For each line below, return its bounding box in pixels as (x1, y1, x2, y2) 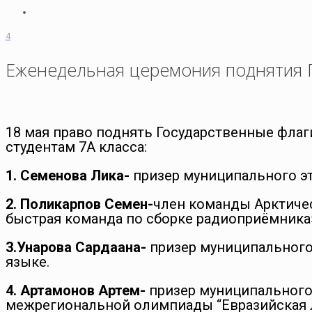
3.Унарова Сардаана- (6, 238, 150, 256)
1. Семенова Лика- (6, 166, 133, 184)
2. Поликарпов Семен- (6, 195, 153, 212)
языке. (6, 253, 49, 270)
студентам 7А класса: (6, 138, 147, 155)
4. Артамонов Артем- (6, 281, 149, 299)
